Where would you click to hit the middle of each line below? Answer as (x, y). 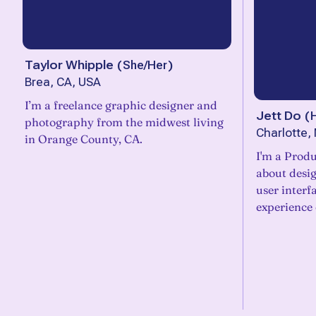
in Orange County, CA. (84, 139)
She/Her (145, 65)
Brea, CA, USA (63, 82)
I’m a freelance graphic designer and (121, 105)
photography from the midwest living (124, 122)
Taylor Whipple (69, 65)
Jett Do (279, 116)
